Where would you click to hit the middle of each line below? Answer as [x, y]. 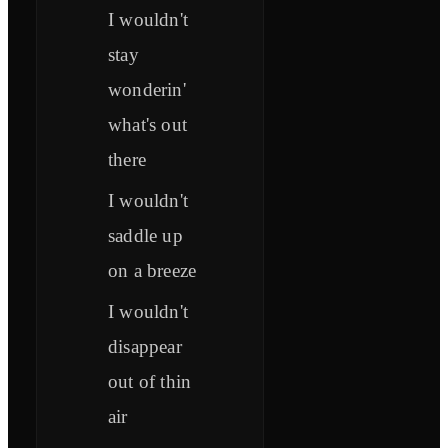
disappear [145, 347]
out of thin [150, 382]
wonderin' [147, 90]
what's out [147, 125]
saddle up [145, 236]
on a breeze [152, 271]
